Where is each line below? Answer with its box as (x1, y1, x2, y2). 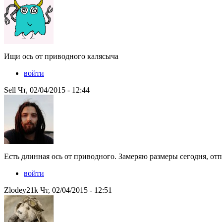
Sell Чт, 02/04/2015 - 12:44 (4, 86, 90, 95)
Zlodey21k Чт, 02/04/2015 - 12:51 (4, 186, 112, 195)
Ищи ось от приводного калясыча (4, 52, 118, 61)
